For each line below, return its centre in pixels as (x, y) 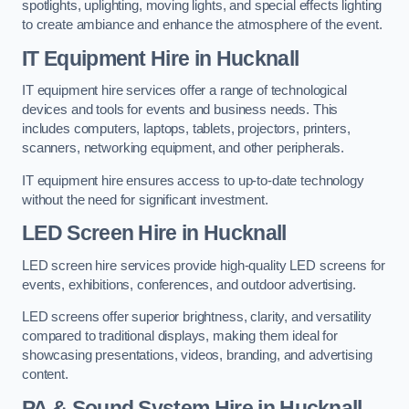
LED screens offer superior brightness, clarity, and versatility (197, 317)
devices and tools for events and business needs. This (180, 110)
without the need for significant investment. (145, 199)
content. (45, 375)
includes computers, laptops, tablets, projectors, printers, (186, 129)
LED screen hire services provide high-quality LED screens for (204, 265)
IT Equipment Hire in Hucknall (161, 58)
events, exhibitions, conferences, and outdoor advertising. (189, 284)
